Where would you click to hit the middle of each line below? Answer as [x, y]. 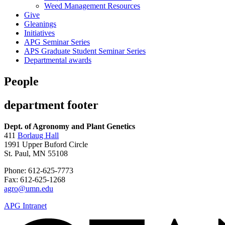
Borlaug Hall [38, 135]
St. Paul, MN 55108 [36, 153]
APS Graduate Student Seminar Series [85, 51]
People [21, 81]
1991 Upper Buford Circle [46, 144]
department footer [51, 105]
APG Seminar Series [57, 42]
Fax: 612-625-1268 [35, 179]
